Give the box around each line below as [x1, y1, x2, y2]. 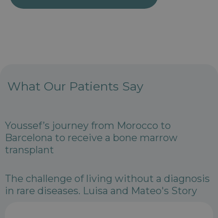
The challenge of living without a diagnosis [5, 173, 210, 185]
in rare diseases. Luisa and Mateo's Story [5, 185, 197, 197]
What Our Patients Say [7, 79, 144, 94]
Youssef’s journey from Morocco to [5, 120, 171, 132]
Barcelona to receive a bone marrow [5, 132, 178, 144]
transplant [5, 144, 54, 156]
